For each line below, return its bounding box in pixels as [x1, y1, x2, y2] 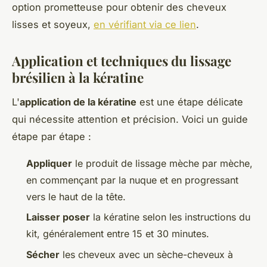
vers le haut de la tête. [26, 190, 126, 203]
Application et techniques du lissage [12, 52, 231, 70]
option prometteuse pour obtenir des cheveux [12, 1, 226, 14]
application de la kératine [20, 95, 136, 108]
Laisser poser [26, 211, 90, 223]
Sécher [26, 248, 60, 260]
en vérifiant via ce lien [94, 18, 196, 31]
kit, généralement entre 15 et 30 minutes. [26, 228, 209, 240]
